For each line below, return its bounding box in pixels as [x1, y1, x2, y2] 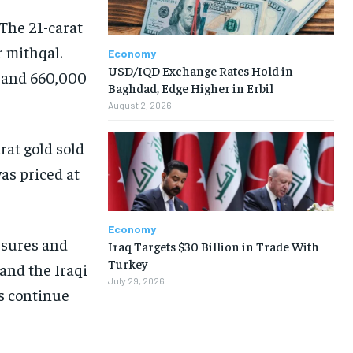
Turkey [107, 255, 147, 271]
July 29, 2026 [107, 274, 165, 286]
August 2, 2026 [107, 98, 172, 110]
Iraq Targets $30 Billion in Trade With [107, 237, 319, 254]
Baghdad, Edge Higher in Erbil [107, 79, 273, 95]
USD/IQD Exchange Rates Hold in [107, 61, 293, 78]
